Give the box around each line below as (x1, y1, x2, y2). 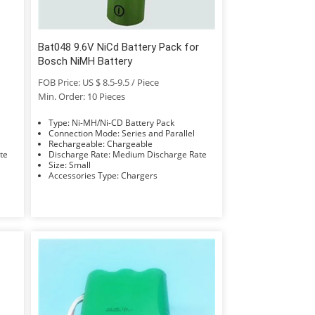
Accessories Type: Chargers (120, 169, 157, 181)
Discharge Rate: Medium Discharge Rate (112, 148, 207, 160)
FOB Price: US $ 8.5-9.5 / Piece (37, 75, 159, 89)
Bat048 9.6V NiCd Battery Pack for (37, 40, 199, 53)
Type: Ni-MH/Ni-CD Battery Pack (71, 116, 174, 129)
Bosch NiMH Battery (37, 54, 132, 67)
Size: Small (68, 158, 91, 171)
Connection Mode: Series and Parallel (121, 127, 195, 139)
